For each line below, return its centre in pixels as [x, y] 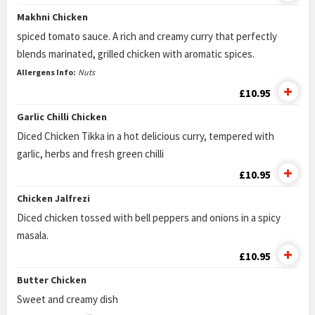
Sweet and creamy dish [68, 299]
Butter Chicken [51, 280]
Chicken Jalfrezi [53, 198]
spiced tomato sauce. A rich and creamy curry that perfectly [147, 36]
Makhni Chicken [52, 17]
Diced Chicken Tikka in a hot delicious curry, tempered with [145, 136]
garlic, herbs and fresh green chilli [90, 154]
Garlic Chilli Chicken [62, 117]
